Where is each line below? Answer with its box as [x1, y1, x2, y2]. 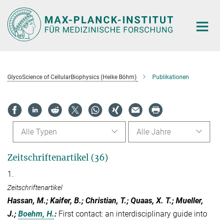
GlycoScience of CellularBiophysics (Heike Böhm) [7, 73, 137, 81]
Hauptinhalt [2, 4, 43, 14]
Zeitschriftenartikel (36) [7, 152, 108, 164]
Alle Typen [21, 127, 57, 137]
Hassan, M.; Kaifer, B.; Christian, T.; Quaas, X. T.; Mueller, [7, 196, 203, 206]
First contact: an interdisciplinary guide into [58, 209, 207, 219]
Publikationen [152, 73, 189, 81]
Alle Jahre [136, 127, 171, 137]
